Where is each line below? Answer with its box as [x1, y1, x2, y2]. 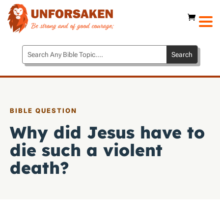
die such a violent [10, 139, 163, 161]
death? [10, 157, 69, 178]
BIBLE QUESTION [10, 107, 77, 114]
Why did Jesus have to [10, 122, 205, 143]
